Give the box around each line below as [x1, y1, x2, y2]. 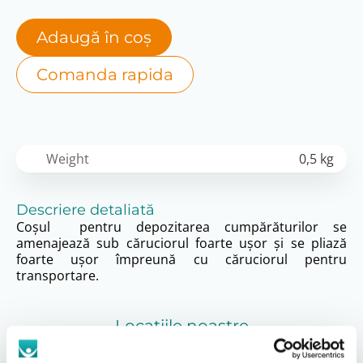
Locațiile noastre [114, 316, 249, 336]
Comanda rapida [36, 65, 173, 85]
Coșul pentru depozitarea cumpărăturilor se [16, 218, 347, 237]
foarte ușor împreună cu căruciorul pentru [16, 250, 347, 269]
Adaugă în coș [36, 28, 152, 48]
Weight [46, 150, 89, 169]
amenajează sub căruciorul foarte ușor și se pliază [16, 234, 347, 253]
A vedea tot [143, 340, 220, 361]
